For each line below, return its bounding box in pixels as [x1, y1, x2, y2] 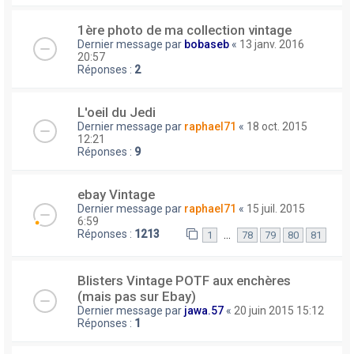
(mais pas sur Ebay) [77, 288, 196, 304]
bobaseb [184, 37, 229, 51]
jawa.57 [184, 303, 224, 317]
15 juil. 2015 [247, 201, 305, 215]
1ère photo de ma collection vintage [77, 21, 292, 38]
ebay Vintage [77, 186, 155, 202]
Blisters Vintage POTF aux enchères [77, 272, 291, 288]
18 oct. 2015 [247, 119, 307, 133]
